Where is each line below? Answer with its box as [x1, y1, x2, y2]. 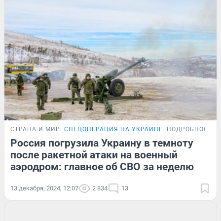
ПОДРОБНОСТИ [167, 126, 217, 133]
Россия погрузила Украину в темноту [10, 137, 193, 149]
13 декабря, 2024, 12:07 [10, 184, 78, 192]
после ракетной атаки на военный [10, 149, 178, 161]
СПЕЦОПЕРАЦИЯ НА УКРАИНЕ [64, 126, 163, 133]
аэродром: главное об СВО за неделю [10, 161, 194, 173]
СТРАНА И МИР [10, 126, 60, 133]
